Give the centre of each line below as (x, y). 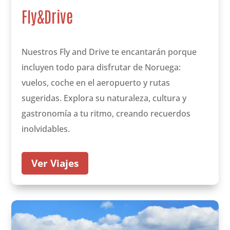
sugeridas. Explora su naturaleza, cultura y (104, 98)
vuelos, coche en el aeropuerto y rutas (96, 83)
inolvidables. (46, 129)
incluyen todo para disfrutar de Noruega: (101, 68)
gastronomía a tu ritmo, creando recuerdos (106, 114)
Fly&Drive (47, 16)
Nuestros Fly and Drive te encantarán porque (109, 52)
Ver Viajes (55, 164)
